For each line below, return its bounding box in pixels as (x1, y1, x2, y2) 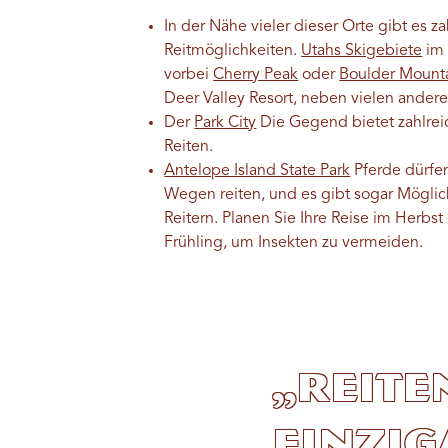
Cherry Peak (213, 66, 299, 83)
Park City (194, 114, 257, 131)
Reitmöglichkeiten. (164, 42, 302, 59)
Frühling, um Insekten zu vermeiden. (164, 234, 424, 251)
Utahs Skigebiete (301, 42, 423, 59)
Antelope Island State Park (164, 162, 351, 179)
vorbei (164, 66, 214, 83)
